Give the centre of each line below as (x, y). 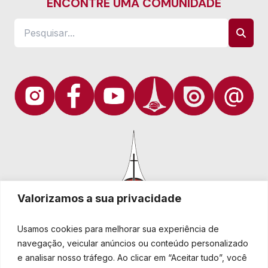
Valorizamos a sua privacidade (99, 198)
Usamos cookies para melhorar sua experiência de (118, 229)
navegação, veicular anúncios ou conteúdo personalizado (133, 243)
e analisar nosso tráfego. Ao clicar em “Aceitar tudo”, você (132, 257)
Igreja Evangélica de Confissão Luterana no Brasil (134, 258)
